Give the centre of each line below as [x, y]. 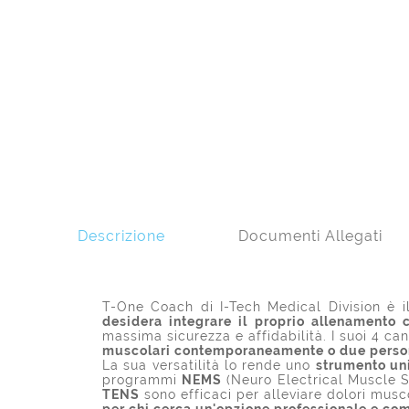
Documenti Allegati [310, 236]
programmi [142, 379]
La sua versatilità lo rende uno [209, 365]
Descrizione [121, 236]
